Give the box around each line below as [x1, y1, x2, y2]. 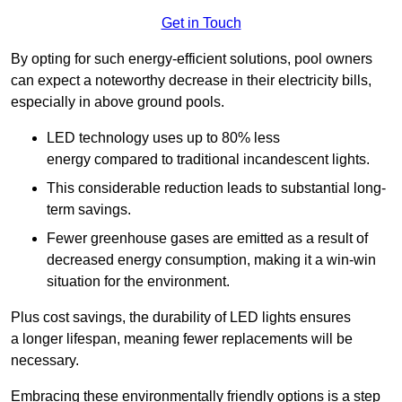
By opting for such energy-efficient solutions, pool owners [11, 50, 372, 66]
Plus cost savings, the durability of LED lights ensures [11, 309, 351, 325]
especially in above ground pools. [11, 93, 224, 109]
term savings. [47, 201, 131, 217]
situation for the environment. [47, 273, 230, 289]
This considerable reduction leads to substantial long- [47, 179, 386, 196]
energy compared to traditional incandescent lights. [47, 151, 370, 167]
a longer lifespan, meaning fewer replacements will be [11, 330, 353, 346]
